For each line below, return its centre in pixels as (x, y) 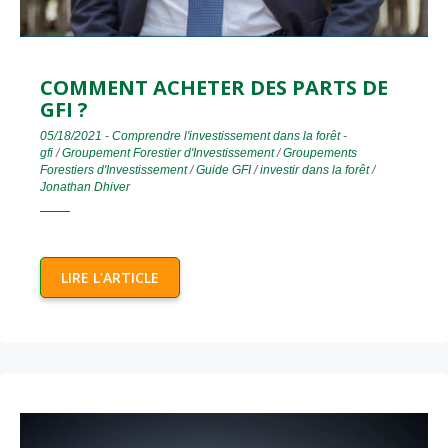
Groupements (320, 153)
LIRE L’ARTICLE (110, 278)
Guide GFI (223, 170)
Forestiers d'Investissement (113, 170)
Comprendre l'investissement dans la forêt (226, 136)
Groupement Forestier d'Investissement (168, 153)
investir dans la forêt (314, 170)
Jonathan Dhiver (85, 187)
